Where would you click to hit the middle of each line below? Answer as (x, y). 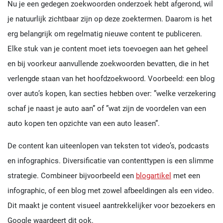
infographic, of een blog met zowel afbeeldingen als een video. (111, 191)
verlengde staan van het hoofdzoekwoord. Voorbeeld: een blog (111, 79)
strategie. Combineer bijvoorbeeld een (72, 176)
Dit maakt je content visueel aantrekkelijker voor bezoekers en (111, 206)
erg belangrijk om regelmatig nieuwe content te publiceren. (105, 34)
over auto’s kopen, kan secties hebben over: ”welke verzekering (111, 94)
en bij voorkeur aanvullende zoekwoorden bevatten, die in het (108, 64)
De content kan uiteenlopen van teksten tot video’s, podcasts (108, 146)
